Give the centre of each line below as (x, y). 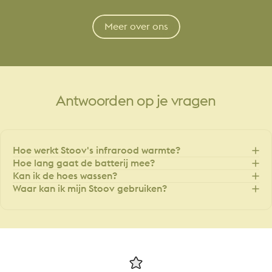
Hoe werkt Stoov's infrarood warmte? (97, 150)
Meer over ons (136, 27)
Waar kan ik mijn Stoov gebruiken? (90, 189)
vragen (194, 102)
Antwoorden (95, 102)
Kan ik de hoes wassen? (65, 176)
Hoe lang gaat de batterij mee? (84, 163)
